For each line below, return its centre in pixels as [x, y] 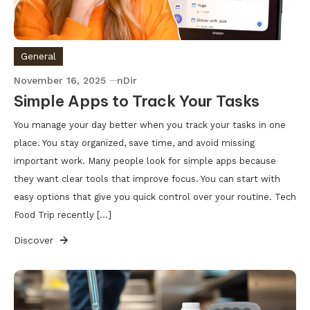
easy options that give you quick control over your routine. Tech [155, 197]
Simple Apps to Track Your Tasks [137, 101]
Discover [35, 240]
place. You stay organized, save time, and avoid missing [134, 143]
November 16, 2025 [60, 80]
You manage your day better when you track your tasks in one [150, 125]
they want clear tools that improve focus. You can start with [147, 179]
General [38, 56]
